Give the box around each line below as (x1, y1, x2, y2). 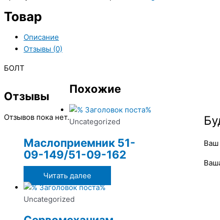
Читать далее (43, 170, 91, 180)
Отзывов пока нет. (4, 112, 69, 122)
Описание (24, 32, 59, 42)
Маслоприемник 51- (24, 136, 136, 149)
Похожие (69, 82, 121, 96)
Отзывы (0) (24, 44, 62, 54)
